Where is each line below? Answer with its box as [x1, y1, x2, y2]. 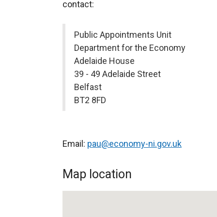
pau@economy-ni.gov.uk [87, 139, 182, 149]
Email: [62, 139, 87, 149]
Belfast [74, 82, 102, 92]
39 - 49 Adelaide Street [74, 69, 161, 79]
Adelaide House [74, 56, 135, 66]
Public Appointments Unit [74, 30, 171, 40]
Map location [62, 167, 132, 181]
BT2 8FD [74, 95, 106, 105]
